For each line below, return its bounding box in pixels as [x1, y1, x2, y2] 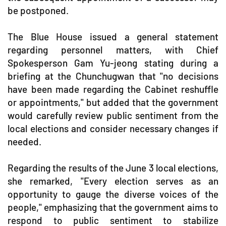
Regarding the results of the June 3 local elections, [8, 161, 218, 174]
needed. [8, 135, 41, 147]
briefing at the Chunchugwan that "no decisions [8, 70, 218, 82]
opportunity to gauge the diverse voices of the [8, 188, 218, 200]
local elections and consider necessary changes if [8, 122, 218, 134]
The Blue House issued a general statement [8, 30, 218, 42]
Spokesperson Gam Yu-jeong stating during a [8, 56, 218, 69]
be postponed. [8, 4, 69, 16]
